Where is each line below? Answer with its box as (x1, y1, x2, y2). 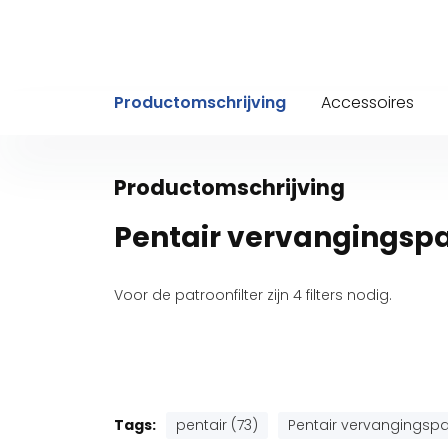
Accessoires (321, 91, 414, 114)
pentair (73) (176, 415, 258, 435)
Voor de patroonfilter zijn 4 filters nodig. (114, 285, 396, 305)
